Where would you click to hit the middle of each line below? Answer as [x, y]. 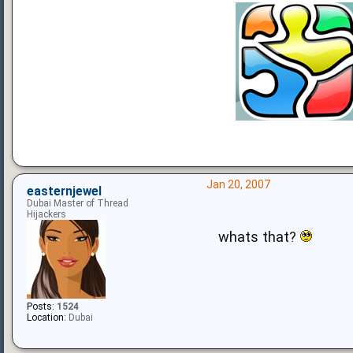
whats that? [259, 236]
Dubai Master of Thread [78, 203]
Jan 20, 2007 [238, 184]
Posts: [41, 306]
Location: [46, 317]
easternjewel [64, 191]
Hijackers [46, 214]
